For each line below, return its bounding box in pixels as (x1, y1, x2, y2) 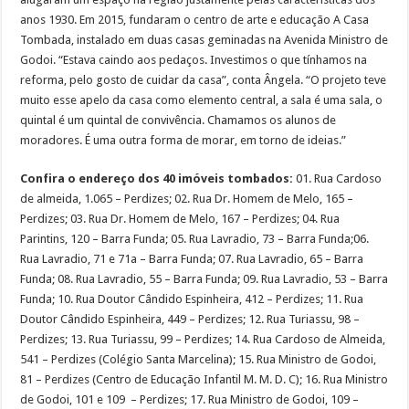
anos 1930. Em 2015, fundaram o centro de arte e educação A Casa (20, 12, 370, 26)
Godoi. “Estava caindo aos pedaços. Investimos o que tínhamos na (20, 52, 368, 67)
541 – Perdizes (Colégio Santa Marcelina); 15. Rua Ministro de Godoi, (20, 351, 377, 366)
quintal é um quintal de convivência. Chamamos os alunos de (20, 112, 337, 127)
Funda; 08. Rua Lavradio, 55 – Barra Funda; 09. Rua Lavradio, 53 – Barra (20, 271, 389, 286)
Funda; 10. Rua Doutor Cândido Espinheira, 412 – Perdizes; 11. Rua (20, 291, 364, 306)
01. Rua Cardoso (293, 171, 383, 185)
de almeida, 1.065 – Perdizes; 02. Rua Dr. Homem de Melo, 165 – (20, 191, 354, 205)
